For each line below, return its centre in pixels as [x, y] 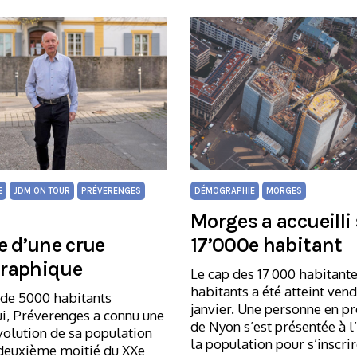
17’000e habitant [267, 245]
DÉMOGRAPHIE [225, 190]
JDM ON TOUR [41, 190]
